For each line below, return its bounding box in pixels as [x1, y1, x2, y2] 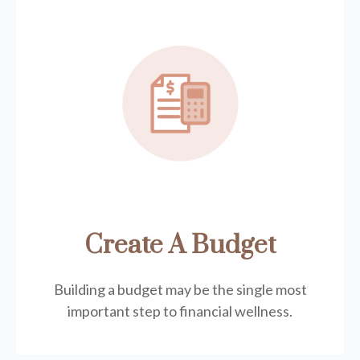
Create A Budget [84, 229, 276, 262]
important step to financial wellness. [67, 302, 292, 320]
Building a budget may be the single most [53, 280, 307, 298]
